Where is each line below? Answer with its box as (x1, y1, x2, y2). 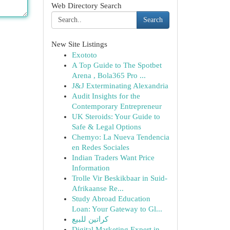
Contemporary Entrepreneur (71, 102, 162, 110)
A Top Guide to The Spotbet (71, 61, 162, 69)
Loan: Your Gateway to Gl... (71, 205, 162, 213)
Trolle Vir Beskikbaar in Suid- (71, 174, 167, 182)
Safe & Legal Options (71, 123, 141, 131)
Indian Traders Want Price (71, 154, 155, 162)
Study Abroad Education (71, 195, 150, 203)
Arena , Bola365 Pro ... (71, 71, 146, 80)
